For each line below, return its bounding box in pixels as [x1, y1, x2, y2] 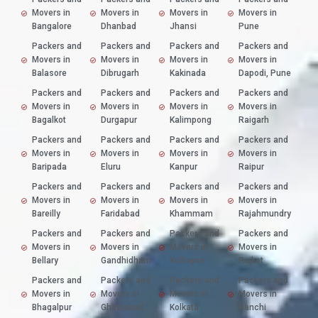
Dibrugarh [101, 68, 139, 79]
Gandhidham [101, 256, 151, 266]
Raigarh [238, 115, 269, 126]
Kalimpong [170, 115, 212, 126]
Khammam [170, 209, 213, 219]
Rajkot [238, 256, 263, 266]
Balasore [32, 68, 67, 79]
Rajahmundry [238, 209, 291, 219]
